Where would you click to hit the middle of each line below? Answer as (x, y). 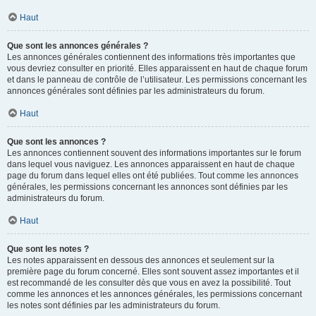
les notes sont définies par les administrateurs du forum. (114, 305)
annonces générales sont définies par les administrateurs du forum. (136, 91)
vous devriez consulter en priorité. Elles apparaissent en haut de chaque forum (157, 68)
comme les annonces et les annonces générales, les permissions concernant (154, 294)
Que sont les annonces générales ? (78, 46)
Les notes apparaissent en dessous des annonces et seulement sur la (141, 260)
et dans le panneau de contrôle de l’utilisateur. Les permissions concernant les (157, 80)
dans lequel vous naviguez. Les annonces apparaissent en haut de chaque (151, 164)
